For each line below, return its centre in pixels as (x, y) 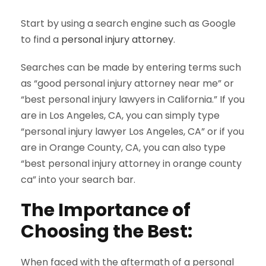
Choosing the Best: (107, 232)
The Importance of (106, 210)
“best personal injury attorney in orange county (131, 164)
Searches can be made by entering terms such (131, 68)
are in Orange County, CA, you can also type (123, 148)
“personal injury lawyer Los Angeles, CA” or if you (132, 132)
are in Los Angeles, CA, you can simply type (120, 116)
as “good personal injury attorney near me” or (127, 84)
